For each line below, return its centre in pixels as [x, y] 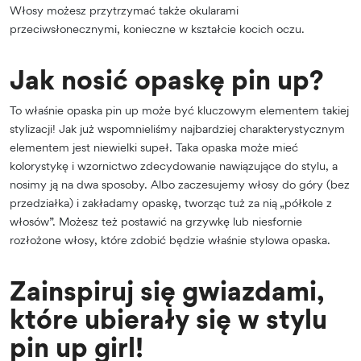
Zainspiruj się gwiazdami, [166, 290]
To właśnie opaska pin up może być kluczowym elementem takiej [179, 110]
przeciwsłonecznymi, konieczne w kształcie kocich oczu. [157, 28]
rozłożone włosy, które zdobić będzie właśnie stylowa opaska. [170, 239]
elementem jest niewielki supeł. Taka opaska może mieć [154, 147]
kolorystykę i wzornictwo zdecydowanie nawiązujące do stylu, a [174, 165]
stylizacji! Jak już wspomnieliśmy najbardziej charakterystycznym [177, 128]
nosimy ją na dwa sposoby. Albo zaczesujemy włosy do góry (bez [180, 184]
